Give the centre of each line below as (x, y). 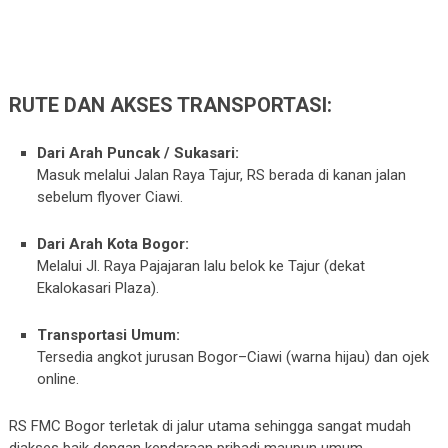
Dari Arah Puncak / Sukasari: (138, 152)
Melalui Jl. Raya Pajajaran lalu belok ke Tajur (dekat (201, 265)
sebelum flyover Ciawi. (110, 196)
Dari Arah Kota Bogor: (113, 243)
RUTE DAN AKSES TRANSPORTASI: (170, 105)
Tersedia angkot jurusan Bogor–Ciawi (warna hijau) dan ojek (233, 356)
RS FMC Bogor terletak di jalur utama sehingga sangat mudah (209, 425)
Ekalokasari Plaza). (98, 287)
